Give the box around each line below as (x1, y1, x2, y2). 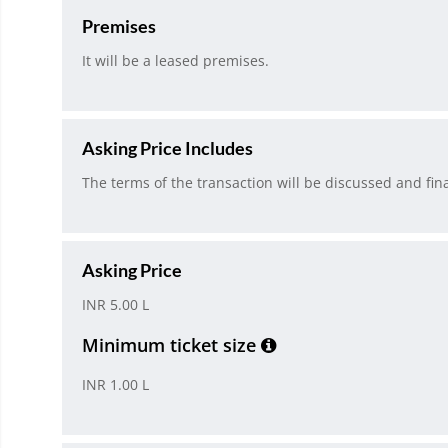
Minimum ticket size (82, 333, 261, 358)
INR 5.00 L (82, 295, 149, 315)
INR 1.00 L (82, 375, 149, 395)
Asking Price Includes (82, 137, 253, 160)
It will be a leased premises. (82, 51, 269, 71)
